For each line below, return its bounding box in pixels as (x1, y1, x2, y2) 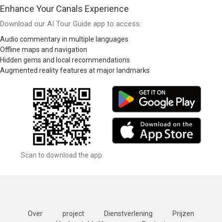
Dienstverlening (104, 210, 153, 218)
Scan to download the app (21, 151, 102, 160)
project (62, 210, 84, 218)
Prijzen (172, 210, 194, 218)
